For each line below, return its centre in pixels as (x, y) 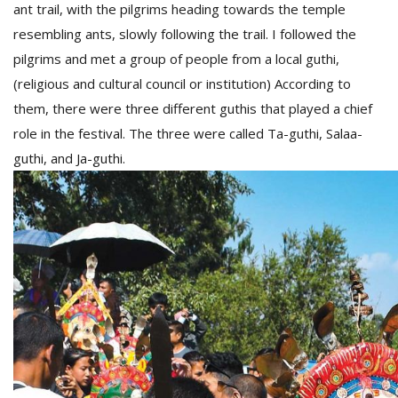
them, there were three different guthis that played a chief (193, 108)
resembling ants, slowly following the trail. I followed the (185, 34)
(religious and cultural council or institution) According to (182, 84)
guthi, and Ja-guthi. (69, 158)
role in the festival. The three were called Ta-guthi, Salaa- (188, 133)
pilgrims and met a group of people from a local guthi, (176, 59)
